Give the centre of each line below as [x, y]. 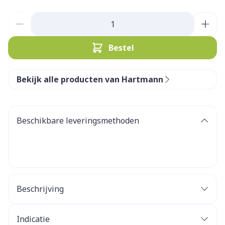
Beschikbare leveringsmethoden [78, 121]
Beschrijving [40, 189]
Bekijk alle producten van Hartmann [90, 79]
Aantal [20, 17]
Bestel [121, 48]
